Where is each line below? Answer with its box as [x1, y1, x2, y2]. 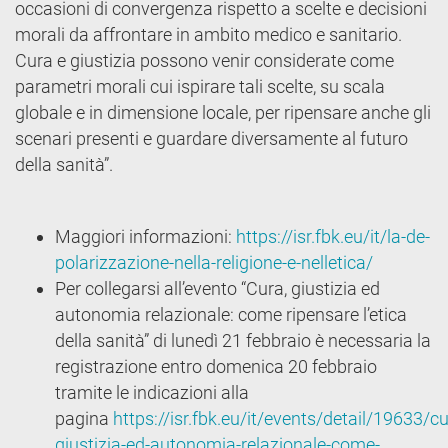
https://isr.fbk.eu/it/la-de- [236, 226, 430, 247]
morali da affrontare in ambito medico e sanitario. [15, 24, 402, 45]
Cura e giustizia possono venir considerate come [15, 50, 394, 71]
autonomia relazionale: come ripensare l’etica [55, 304, 407, 325]
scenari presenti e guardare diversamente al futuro [15, 128, 408, 149]
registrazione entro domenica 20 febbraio [55, 356, 377, 377]
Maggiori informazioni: [55, 226, 236, 247]
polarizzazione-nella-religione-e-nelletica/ [55, 252, 373, 273]
